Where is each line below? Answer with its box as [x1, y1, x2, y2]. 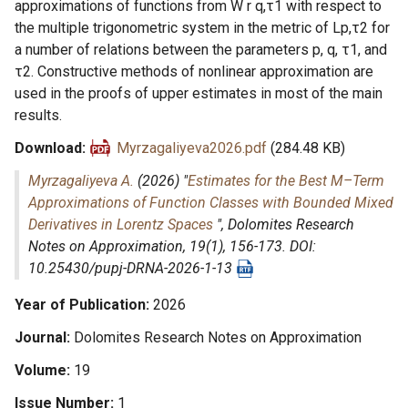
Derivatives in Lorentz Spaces [28, 216, 213, 233]
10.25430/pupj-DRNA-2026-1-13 [28, 260, 236, 277]
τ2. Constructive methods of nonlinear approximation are [15, 63, 373, 80]
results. [15, 107, 62, 124]
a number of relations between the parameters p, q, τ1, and [15, 41, 387, 58]
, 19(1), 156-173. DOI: [183, 238, 316, 255]
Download [15, 139, 82, 157]
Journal [15, 329, 66, 346]
